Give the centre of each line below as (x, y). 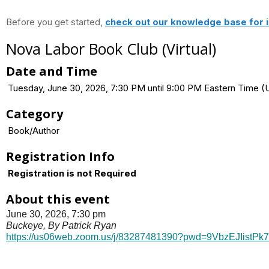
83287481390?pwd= (162, 237)
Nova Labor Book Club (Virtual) (111, 48)
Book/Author (34, 130)
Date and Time (52, 71)
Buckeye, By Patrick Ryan (61, 225)
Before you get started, (56, 22)
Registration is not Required (72, 173)
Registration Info (60, 156)
